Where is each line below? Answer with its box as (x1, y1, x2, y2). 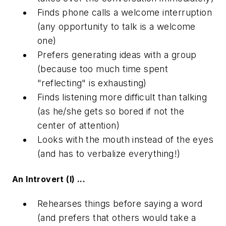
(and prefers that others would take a (37, 212, 196, 223)
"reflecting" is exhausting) (37, 78, 147, 89)
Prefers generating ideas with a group (37, 49, 197, 61)
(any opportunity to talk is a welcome (37, 21, 196, 32)
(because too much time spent (37, 64, 168, 75)
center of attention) (37, 120, 120, 131)
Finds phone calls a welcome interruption (37, 7, 212, 18)
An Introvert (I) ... (12, 174, 85, 184)
